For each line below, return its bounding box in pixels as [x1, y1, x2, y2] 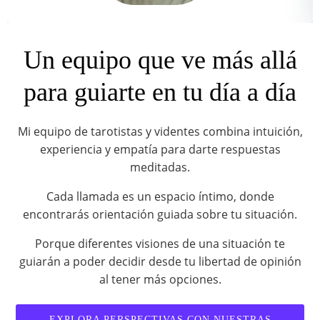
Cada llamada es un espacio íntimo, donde [46, 189, 274, 205]
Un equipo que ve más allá [23, 46, 297, 75]
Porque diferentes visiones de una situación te [35, 236, 285, 252]
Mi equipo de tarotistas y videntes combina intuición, [17, 124, 303, 140]
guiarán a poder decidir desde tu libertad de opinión [19, 254, 301, 270]
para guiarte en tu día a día [24, 78, 296, 107]
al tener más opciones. [99, 271, 221, 288]
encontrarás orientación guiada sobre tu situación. [23, 206, 297, 223]
